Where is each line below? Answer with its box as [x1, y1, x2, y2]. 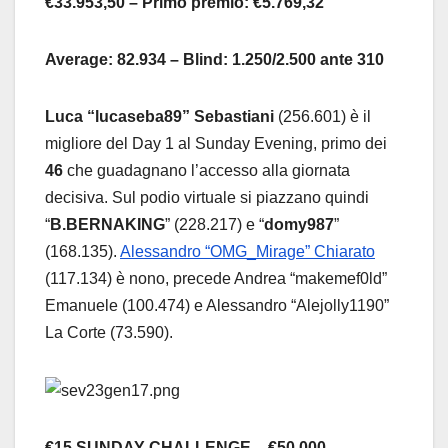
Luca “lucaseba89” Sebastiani [45, 108, 274, 126]
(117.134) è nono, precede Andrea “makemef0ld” [45, 270, 387, 288]
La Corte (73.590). [45, 324, 173, 342]
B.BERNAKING [50, 216, 165, 234]
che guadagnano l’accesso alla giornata [63, 162, 350, 180]
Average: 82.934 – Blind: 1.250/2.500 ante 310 [45, 51, 384, 69]
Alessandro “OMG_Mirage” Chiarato [120, 243, 375, 261]
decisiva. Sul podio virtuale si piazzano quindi [45, 189, 369, 207]
